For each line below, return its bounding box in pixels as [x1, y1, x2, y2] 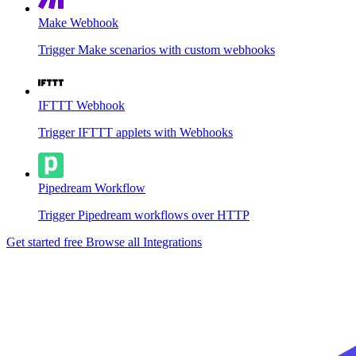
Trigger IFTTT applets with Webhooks [38, 125, 233, 139]
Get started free [6, 234, 86, 249]
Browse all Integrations [86, 234, 202, 249]
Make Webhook [38, 15, 118, 29]
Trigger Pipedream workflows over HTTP [38, 207, 250, 222]
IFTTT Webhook [38, 98, 125, 112]
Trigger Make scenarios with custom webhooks [38, 42, 275, 56]
